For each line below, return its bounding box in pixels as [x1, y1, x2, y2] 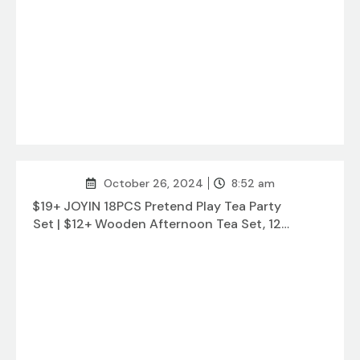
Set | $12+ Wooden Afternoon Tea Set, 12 [32, 215, 281, 233]
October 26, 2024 [103, 176, 203, 191]
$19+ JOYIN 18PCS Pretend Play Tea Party [32, 198, 281, 215]
